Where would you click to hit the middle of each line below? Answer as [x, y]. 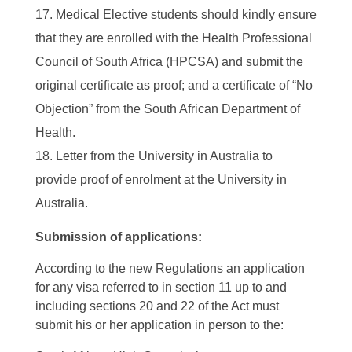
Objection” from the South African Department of [168, 109]
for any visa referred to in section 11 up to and [161, 288]
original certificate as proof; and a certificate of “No [174, 86]
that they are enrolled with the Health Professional [174, 38]
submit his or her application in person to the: [159, 325]
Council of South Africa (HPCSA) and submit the [169, 62]
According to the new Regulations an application [170, 269]
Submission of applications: [119, 237]
